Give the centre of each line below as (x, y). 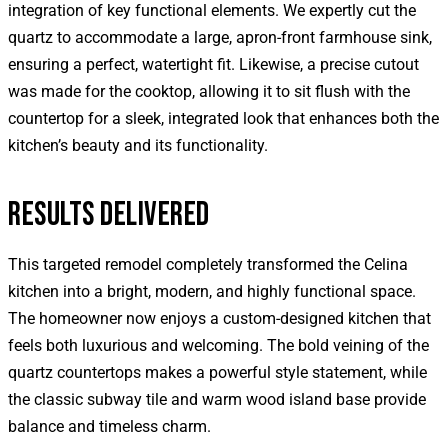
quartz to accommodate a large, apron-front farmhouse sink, (220, 37)
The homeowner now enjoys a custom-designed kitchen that (219, 318)
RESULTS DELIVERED (109, 214)
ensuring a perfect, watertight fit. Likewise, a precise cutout (213, 64)
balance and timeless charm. (109, 426)
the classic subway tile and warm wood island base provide (217, 399)
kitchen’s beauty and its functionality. (138, 145)
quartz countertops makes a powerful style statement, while (217, 372)
